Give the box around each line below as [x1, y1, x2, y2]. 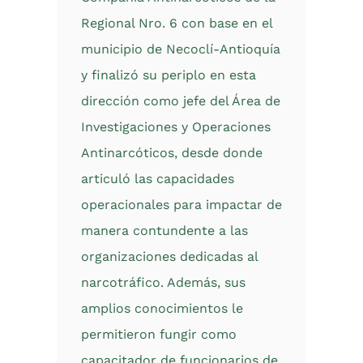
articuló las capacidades [81, 171, 234, 186]
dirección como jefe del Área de [81, 93, 280, 109]
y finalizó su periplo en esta [81, 67, 256, 83]
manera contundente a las [81, 223, 248, 238]
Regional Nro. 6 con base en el [81, 15, 272, 31]
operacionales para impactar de [81, 197, 282, 212]
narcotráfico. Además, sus [81, 275, 246, 290]
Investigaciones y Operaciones [81, 119, 271, 135]
